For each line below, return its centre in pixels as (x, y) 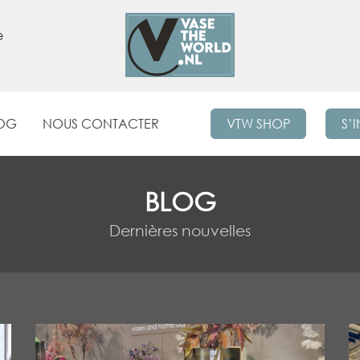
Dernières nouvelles (180, 231)
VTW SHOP (258, 124)
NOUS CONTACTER (100, 124)
